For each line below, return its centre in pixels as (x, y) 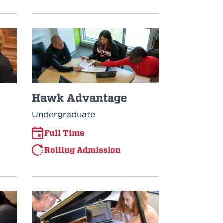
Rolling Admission (83, 150)
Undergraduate (64, 114)
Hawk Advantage (80, 97)
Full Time (64, 133)
